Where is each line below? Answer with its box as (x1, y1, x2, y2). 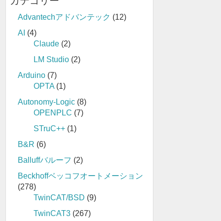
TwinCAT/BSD (34, 193, 85, 202)
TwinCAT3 (34, 209, 71, 218)
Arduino (18, 71, 45, 80)
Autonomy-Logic (18, 98, 75, 107)
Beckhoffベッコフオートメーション (18, 172, 143, 181)
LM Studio (34, 55, 69, 64)
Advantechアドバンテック (18, 13, 110, 22)
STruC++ (34, 124, 65, 133)
